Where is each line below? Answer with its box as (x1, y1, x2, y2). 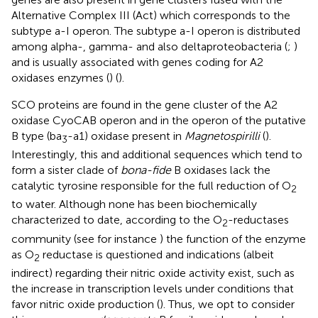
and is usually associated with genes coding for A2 (11, 55, 263, 69)
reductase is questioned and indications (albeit (40, 247, 274, 261)
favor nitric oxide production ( (11, 297, 160, 311)
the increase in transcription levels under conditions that (11, 281, 294, 295)
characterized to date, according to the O (11, 213, 222, 227)
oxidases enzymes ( (11, 70, 109, 84)
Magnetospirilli (185, 128, 260, 143)
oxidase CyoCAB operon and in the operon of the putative (11, 113, 306, 127)
